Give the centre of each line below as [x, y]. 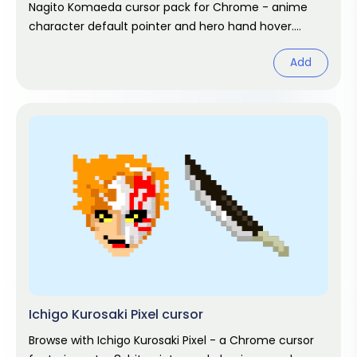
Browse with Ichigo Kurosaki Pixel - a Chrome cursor [171, 340]
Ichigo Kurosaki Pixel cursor [116, 314]
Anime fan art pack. [84, 45]
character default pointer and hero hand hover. [161, 26]
